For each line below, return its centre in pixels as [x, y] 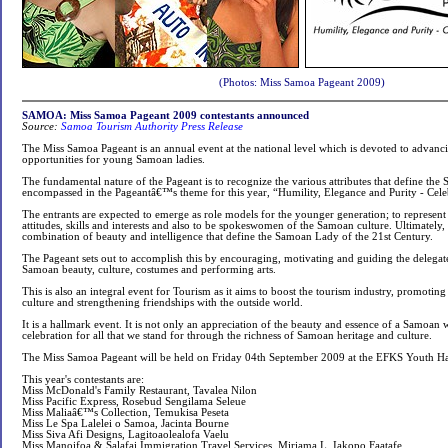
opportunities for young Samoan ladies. [113, 159]
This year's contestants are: [83, 379]
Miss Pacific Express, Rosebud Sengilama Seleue [134, 401]
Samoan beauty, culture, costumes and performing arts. [149, 269]
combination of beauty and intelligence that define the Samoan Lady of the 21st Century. [227, 236]
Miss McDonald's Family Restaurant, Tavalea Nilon [139, 390]
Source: [40, 126]
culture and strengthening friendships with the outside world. [162, 302]
